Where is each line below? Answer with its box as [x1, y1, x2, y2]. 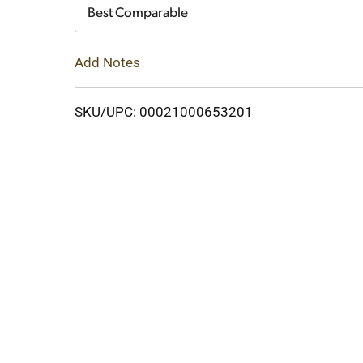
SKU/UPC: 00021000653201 [75, 103, 253, 120]
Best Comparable [88, 6, 188, 20]
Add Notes [75, 53, 140, 70]
